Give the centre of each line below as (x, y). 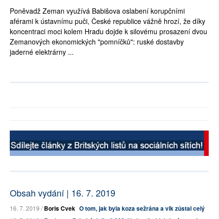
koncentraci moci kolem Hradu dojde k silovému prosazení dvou (109, 32)
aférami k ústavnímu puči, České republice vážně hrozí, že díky (108, 21)
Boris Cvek (60, 208)
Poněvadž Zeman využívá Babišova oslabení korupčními (97, 11)
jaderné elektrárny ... (42, 52)
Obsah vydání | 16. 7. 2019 (63, 193)
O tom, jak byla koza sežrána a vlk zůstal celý (142, 208)
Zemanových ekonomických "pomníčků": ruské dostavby (97, 42)
